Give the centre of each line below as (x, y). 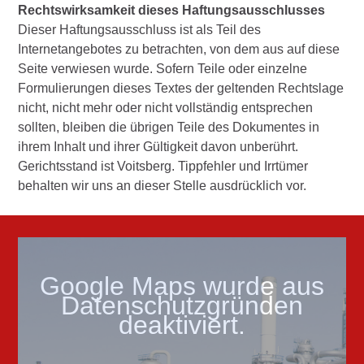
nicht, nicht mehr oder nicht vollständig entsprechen (166, 107)
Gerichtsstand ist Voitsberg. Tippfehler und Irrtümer (163, 166)
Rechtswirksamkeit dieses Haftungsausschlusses (178, 10)
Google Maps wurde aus (182, 286)
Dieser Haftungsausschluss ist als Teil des (140, 29)
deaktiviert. (182, 325)
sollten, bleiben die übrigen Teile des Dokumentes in (169, 127)
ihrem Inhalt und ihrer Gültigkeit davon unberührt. (167, 146)
